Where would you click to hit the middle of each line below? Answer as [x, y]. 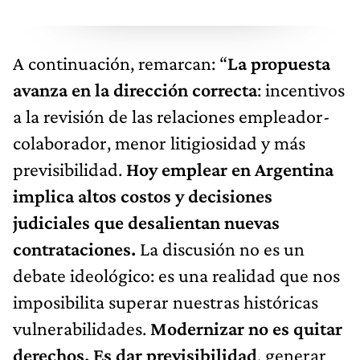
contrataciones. [76, 248]
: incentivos [301, 89]
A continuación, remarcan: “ [120, 63]
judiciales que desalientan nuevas [146, 222]
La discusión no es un [222, 248]
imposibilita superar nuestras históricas [166, 301]
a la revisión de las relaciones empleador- [172, 116]
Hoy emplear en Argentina [230, 169]
